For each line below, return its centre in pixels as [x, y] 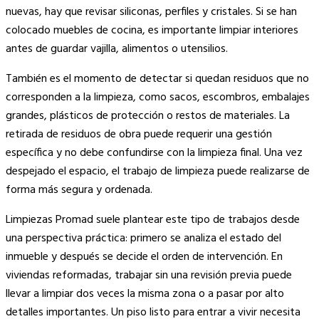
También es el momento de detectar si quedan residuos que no [157, 79]
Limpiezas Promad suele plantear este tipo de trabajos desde [153, 220]
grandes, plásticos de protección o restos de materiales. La [148, 116]
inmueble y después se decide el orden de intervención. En [144, 257]
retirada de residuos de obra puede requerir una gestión [139, 134]
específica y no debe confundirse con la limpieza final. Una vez [154, 153]
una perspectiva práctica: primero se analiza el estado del [143, 238]
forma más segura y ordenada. [79, 190]
